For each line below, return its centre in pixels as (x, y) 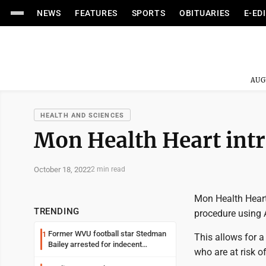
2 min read (108, 169)
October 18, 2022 (62, 169)
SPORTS (148, 13)
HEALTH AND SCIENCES (82, 115)
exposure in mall (76, 255)
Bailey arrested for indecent (95, 244)
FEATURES (96, 13)
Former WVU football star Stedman (107, 234)
